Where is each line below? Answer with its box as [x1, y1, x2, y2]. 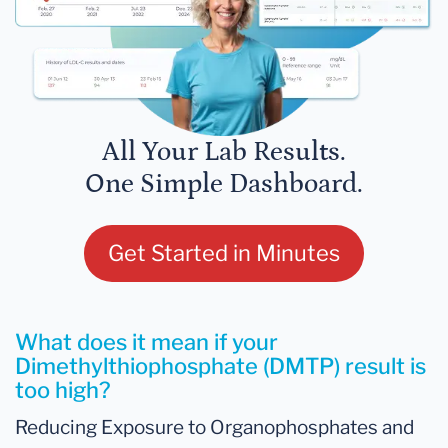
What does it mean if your [15, 329, 278, 356]
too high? [15, 377, 111, 404]
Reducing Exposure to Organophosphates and [15, 415, 414, 440]
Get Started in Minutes [108, 240, 340, 267]
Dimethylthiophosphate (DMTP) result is [15, 353, 426, 380]
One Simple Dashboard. [85, 169, 363, 200]
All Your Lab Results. [102, 137, 346, 168]
